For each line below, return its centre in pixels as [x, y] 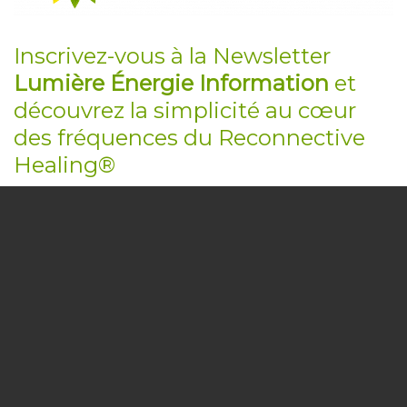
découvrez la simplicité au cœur [185, 111]
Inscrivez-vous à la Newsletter [172, 56]
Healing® [65, 165]
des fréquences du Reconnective [189, 138]
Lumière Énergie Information [171, 84]
